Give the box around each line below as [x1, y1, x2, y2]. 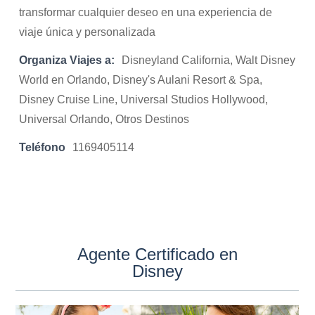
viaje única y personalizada [19, 25, 156, 39]
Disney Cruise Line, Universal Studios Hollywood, [19, 93, 269, 106]
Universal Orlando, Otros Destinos [19, 112, 190, 126]
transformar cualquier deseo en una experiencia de [19, 6, 273, 19]
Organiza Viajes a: [19, 53, 115, 67]
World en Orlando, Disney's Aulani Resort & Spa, [19, 73, 263, 86]
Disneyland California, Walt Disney [122, 53, 296, 67]
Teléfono [19, 141, 66, 154]
